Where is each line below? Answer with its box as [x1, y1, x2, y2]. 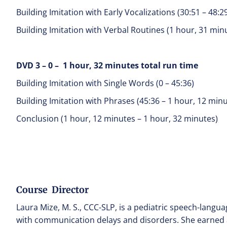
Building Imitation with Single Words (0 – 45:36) [16, 78, 194, 89]
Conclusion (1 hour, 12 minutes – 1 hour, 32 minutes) [16, 113, 218, 124]
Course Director [16, 184, 89, 196]
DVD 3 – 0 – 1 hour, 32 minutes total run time [16, 60, 198, 71]
